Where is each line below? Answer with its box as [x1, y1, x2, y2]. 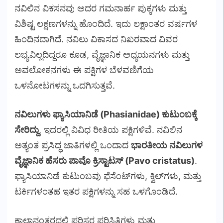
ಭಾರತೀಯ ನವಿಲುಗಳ [131, 139, 203, 150]
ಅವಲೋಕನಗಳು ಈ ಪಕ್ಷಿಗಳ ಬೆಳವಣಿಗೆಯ [14, 64, 154, 75]
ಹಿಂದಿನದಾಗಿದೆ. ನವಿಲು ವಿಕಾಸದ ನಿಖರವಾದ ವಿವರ [14, 33, 178, 44]
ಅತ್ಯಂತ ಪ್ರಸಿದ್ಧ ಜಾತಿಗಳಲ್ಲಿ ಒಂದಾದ [14, 139, 131, 150]
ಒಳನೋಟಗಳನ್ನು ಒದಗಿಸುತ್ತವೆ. [14, 80, 115, 91]
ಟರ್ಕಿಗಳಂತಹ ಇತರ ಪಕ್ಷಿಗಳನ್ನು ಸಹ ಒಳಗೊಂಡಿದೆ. [14, 186, 178, 197]
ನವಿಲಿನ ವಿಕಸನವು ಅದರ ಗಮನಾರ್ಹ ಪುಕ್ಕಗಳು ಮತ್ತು [14, 2, 187, 13]
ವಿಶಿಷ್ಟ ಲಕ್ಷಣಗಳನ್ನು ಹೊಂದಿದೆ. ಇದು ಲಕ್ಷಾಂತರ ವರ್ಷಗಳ [14, 18, 197, 29]
